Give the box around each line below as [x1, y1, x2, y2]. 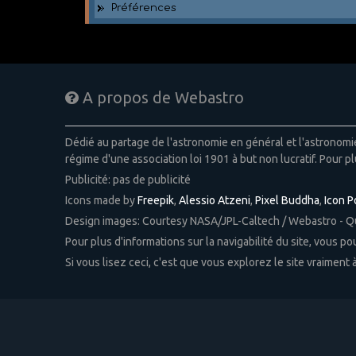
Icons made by [64, 193, 137, 207]
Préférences [111, 2, 177, 14]
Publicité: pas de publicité [64, 172, 191, 186]
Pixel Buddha [254, 193, 319, 207]
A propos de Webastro [78, 89, 244, 107]
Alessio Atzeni [178, 193, 250, 207]
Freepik [137, 193, 174, 207]
